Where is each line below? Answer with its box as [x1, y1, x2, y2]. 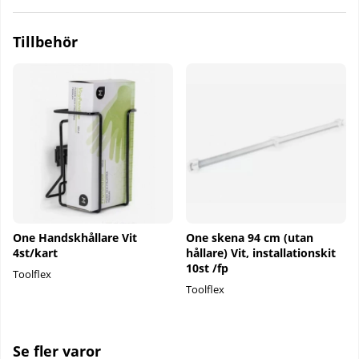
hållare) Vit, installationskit [186, 244, 336, 260]
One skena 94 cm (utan [186, 229, 313, 245]
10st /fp [186, 260, 228, 276]
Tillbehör [13, 32, 78, 51]
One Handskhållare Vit [13, 229, 137, 245]
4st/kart [13, 244, 58, 260]
